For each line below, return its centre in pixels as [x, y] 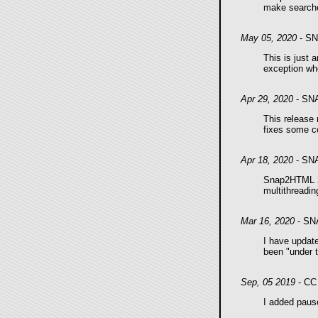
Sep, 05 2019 [268, 282]
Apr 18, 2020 [267, 160]
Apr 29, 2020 [267, 99]
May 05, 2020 [268, 38]
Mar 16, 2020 [267, 221]
